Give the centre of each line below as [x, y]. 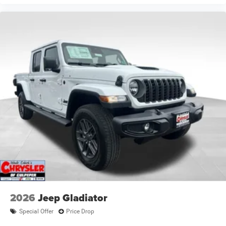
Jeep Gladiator [73, 197]
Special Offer [36, 212]
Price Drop [80, 212]
